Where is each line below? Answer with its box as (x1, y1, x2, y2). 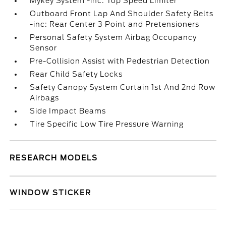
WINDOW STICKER (10, 189, 92, 197)
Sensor (30, 44, 58, 52)
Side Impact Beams (30, 107, 106, 115)
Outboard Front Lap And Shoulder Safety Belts (30, 10, 214, 18)
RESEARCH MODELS (10, 154, 98, 162)
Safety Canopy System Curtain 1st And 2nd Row (30, 83, 216, 91)
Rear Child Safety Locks (30, 70, 123, 78)
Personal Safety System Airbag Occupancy (30, 33, 197, 41)
